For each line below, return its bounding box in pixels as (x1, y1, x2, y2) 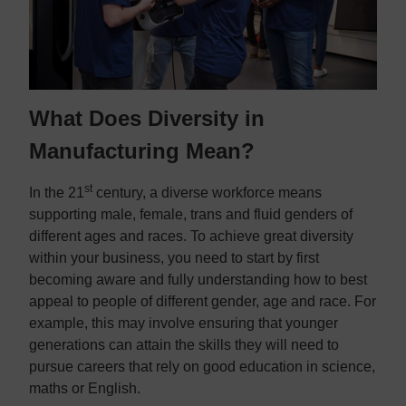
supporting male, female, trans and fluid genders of (29, 207, 353, 223)
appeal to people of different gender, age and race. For (29, 294, 376, 310)
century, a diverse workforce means (92, 185, 322, 201)
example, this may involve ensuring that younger (29, 315, 338, 332)
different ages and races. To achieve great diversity (29, 228, 353, 245)
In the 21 (29, 185, 84, 201)
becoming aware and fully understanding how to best (29, 272, 367, 288)
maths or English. (29, 381, 140, 397)
